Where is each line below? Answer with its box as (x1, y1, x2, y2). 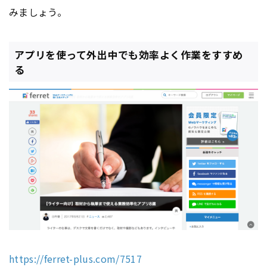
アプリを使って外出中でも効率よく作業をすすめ (14, 46, 243, 62)
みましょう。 (9, 5, 67, 20)
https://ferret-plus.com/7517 (9, 251, 142, 266)
